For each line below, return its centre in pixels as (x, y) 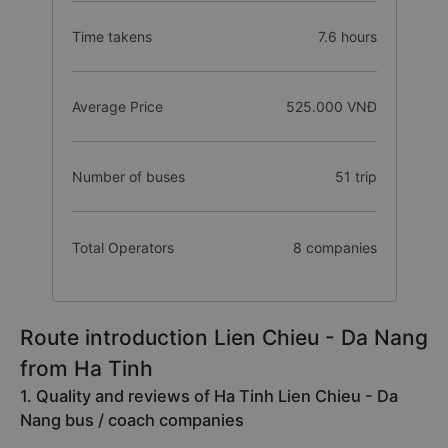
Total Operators (122, 247)
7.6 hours (347, 36)
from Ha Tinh (86, 368)
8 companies (334, 247)
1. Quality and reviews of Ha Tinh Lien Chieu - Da (209, 396)
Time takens (111, 36)
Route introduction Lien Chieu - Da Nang (224, 337)
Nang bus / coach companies (132, 420)
